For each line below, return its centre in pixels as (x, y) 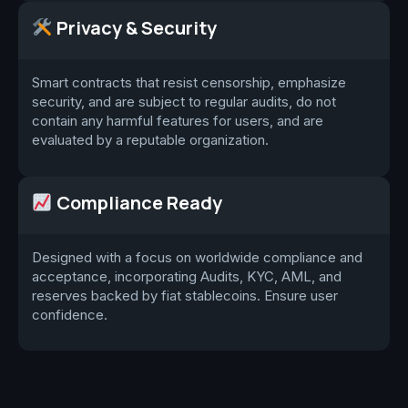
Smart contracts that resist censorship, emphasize (189, 83)
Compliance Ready (137, 202)
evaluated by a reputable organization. (150, 140)
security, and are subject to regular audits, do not (184, 102)
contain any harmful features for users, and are (178, 121)
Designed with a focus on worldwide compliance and (197, 257)
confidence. (70, 314)
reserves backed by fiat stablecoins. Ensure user (185, 295)
